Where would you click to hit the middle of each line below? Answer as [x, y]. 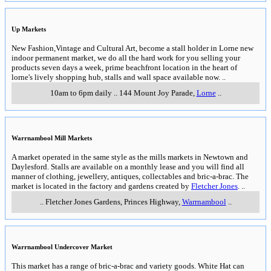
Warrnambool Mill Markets [52, 138]
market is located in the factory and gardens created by [101, 186]
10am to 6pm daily [81, 93]
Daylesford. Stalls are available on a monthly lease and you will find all [128, 166]
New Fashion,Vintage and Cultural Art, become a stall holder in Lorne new [132, 48]
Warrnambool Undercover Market [62, 247]
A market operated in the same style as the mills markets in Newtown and [130, 157]
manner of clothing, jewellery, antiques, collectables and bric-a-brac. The [130, 176]
